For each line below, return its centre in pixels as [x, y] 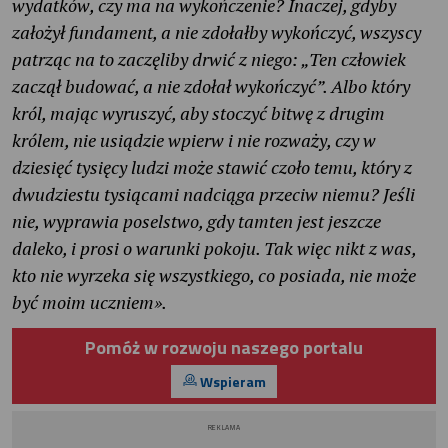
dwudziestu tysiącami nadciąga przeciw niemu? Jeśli [213, 194]
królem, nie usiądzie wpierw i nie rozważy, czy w [194, 140]
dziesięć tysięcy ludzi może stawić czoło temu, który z [212, 167]
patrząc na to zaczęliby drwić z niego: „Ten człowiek [209, 59]
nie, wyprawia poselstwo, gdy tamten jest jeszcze [196, 221]
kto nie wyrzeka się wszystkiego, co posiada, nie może [214, 275]
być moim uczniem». [89, 302]
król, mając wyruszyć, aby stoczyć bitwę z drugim [198, 113]
